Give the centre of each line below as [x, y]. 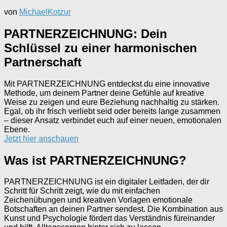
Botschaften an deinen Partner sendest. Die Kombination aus [113, 209]
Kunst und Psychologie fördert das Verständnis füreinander [109, 218]
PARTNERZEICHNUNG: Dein [86, 33]
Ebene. [17, 129]
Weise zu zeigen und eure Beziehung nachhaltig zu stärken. [112, 102]
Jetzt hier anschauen [41, 138]
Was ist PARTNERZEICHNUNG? [95, 160]
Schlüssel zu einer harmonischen [101, 48]
